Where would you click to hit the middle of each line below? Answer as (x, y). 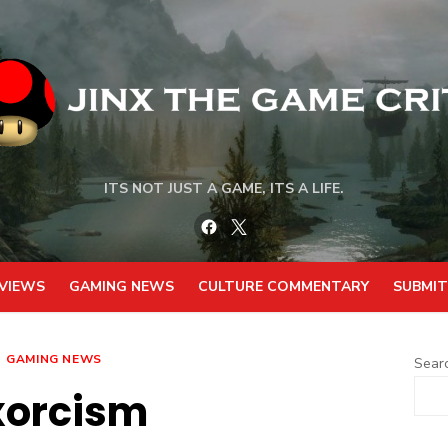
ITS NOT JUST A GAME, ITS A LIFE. (224, 188)
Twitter (274, 220)
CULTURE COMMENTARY (283, 286)
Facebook (251, 220)
